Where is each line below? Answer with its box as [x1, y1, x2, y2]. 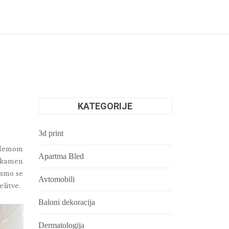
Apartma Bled [38, 152, 84, 161]
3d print [38, 129, 63, 138]
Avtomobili [38, 175, 75, 184]
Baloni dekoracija [38, 198, 95, 207]
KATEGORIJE [78, 101, 133, 111]
